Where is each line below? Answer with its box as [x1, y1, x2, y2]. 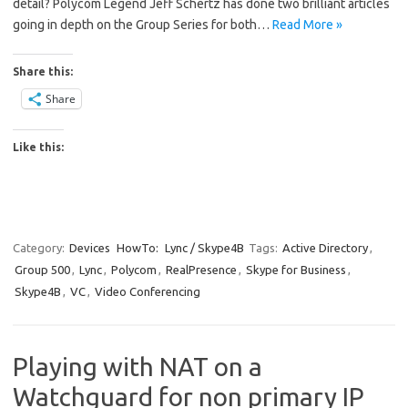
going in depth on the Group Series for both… [13, 16, 272, 32]
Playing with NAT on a [13, 352, 262, 381]
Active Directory [282, 240, 368, 254]
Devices [69, 240, 110, 254]
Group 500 [15, 262, 70, 276]
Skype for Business [246, 262, 346, 276]
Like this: [13, 140, 64, 153]
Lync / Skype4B [165, 240, 244, 254]
